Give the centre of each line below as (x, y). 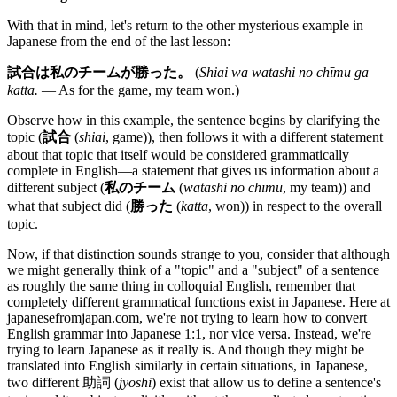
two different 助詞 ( (63, 382)
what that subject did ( (69, 206)
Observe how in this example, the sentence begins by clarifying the (194, 120)
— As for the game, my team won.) (139, 90)
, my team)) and (327, 187)
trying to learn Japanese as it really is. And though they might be (186, 349)
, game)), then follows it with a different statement (244, 136)
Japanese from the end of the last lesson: (119, 41)
